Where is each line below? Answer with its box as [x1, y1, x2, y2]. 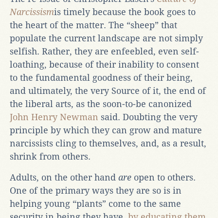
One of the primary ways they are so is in [10, 185, 182, 196]
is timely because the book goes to [54, 6, 196, 17]
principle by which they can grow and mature [10, 125, 202, 135]
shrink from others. [10, 151, 91, 162]
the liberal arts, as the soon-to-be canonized [10, 98, 192, 109]
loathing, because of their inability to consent [10, 59, 199, 70]
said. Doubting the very [98, 111, 198, 122]
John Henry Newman [10, 111, 98, 122]
